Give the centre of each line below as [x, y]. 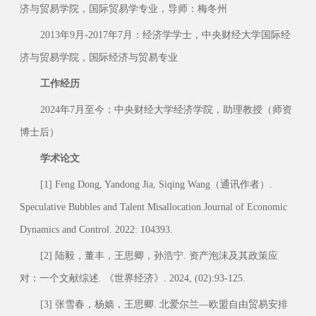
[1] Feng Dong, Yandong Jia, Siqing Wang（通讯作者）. [156, 184]
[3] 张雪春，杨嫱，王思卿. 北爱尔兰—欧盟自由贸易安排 [164, 304]
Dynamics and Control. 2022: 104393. [96, 229]
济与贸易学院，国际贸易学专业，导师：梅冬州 [123, 8]
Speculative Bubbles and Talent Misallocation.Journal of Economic [153, 206]
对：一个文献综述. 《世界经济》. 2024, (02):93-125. [132, 278]
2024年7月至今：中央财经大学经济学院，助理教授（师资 [166, 109]
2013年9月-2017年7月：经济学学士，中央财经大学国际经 [165, 34]
